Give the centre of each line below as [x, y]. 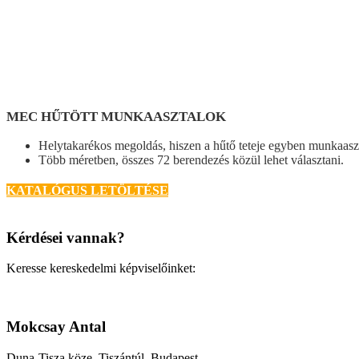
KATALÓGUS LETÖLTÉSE [87, 190]
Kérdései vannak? [66, 237]
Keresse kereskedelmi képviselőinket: [101, 268]
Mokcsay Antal [56, 327]
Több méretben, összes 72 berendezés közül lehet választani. [191, 159]
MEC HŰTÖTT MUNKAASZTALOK [116, 116]
